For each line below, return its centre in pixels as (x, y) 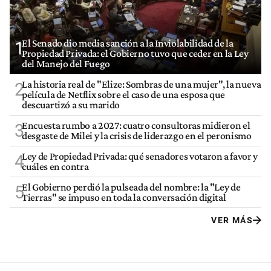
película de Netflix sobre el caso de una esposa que (124, 94)
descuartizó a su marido (71, 104)
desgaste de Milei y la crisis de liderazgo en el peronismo (137, 135)
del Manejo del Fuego (66, 63)
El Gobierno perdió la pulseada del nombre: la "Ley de (131, 187)
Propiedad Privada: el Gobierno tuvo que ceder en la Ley (135, 53)
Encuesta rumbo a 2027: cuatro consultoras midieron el (136, 125)
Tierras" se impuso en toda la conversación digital (124, 197)
